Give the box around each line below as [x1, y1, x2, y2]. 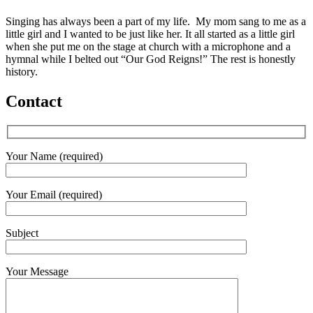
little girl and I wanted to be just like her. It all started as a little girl [6, 28, 295, 41]
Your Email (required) [6, 188, 102, 201]
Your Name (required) [6, 150, 103, 162]
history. [6, 66, 38, 78]
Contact [6, 92, 62, 111]
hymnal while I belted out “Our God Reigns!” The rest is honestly [6, 53, 296, 66]
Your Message [6, 265, 68, 277]
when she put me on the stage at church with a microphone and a [6, 41, 291, 53]
